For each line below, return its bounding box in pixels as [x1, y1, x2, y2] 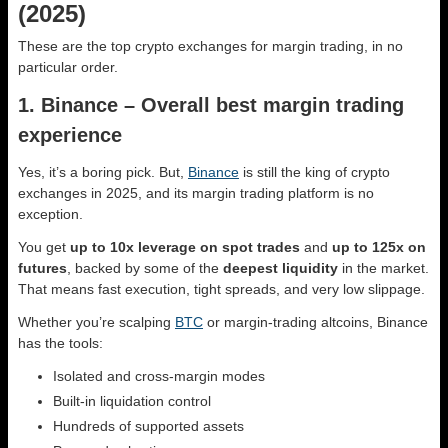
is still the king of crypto [239, 164, 390, 181]
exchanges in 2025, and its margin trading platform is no [18, 185, 374, 202]
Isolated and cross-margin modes [53, 368, 265, 385]
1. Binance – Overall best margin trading [18, 94, 404, 117]
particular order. [18, 59, 118, 76]
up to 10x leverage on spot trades [70, 239, 300, 256]
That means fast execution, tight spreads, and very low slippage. [18, 281, 425, 298]
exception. [18, 206, 83, 223]
